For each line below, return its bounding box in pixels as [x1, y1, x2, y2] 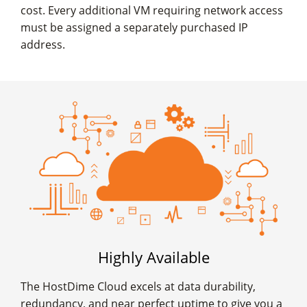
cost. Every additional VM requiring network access [21, 3, 283, 19]
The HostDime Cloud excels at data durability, [21, 279, 256, 295]
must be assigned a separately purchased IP [21, 20, 248, 36]
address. [21, 37, 65, 53]
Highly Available [97, 247, 210, 268]
